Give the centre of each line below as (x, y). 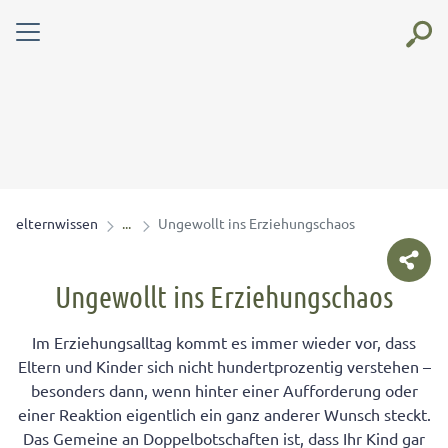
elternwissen (57, 223)
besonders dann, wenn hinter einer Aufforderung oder (224, 390)
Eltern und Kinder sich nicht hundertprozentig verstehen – (224, 366)
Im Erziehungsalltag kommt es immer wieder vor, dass (224, 342)
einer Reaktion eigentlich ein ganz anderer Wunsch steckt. (224, 414)
